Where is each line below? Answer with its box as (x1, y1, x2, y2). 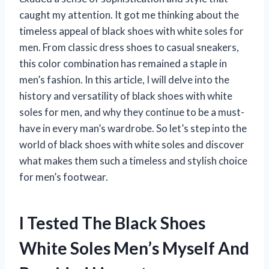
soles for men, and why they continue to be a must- (19, 105, 244, 118)
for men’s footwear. (19, 170, 108, 183)
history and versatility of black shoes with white (19, 89, 232, 102)
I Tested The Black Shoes (19, 212, 205, 233)
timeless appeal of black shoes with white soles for (19, 24, 244, 37)
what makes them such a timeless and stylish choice (19, 154, 247, 167)
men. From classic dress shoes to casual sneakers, (19, 40, 239, 53)
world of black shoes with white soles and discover (19, 138, 244, 151)
